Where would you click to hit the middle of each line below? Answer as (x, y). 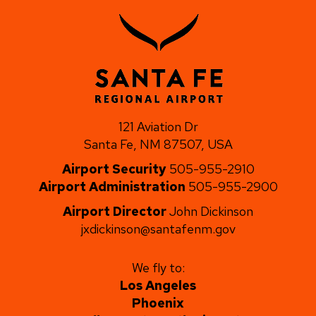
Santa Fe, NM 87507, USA (158, 145)
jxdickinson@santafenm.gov (158, 229)
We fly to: (158, 268)
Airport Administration (112, 187)
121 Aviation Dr (158, 127)
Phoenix (158, 303)
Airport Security (114, 169)
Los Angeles (158, 286)
